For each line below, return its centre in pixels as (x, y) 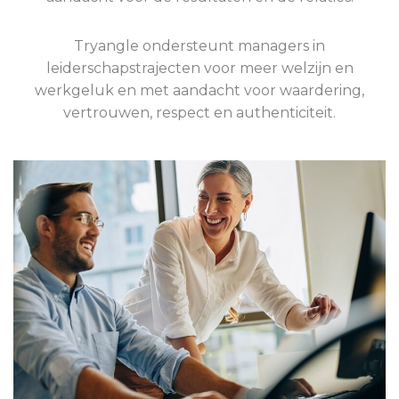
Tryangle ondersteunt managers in (199, 45)
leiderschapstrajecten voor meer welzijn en (199, 68)
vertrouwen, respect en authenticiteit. (199, 112)
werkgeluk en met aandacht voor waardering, (199, 90)
